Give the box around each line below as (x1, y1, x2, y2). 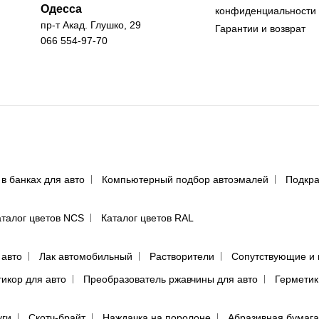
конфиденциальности (215, 5, 317, 17)
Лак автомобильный (39, 251, 132, 263)
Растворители (150, 251, 214, 263)
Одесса (40, 3, 82, 16)
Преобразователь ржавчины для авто (83, 273, 258, 286)
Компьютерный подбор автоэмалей (102, 174, 268, 186)
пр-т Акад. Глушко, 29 (40, 19, 141, 31)
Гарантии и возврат (215, 23, 306, 35)
